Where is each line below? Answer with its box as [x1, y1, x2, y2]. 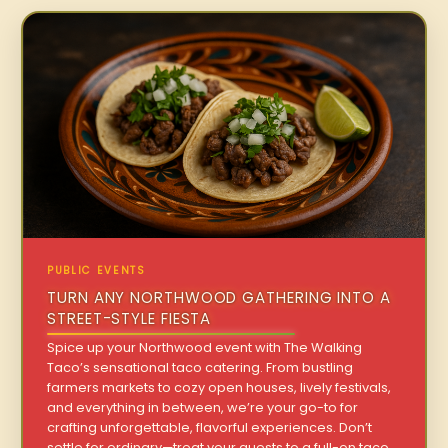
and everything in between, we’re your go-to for [47, 399, 359, 417]
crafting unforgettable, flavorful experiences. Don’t [47, 419, 373, 437]
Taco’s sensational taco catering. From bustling [47, 359, 354, 377]
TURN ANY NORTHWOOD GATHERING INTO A [47, 287, 391, 309]
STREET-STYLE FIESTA [47, 308, 212, 330]
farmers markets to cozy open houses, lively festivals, [47, 379, 392, 397]
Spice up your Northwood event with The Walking [47, 339, 363, 357]
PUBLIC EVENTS [47, 263, 146, 279]
